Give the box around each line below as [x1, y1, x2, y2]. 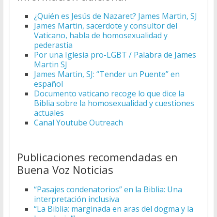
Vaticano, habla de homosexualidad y [33, 30, 168, 41]
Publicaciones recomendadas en [16, 150, 178, 165]
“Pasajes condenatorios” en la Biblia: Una [33, 184, 182, 195]
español [33, 78, 63, 90]
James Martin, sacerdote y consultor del [33, 20, 177, 31]
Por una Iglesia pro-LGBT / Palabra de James [33, 49, 196, 61]
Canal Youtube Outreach [33, 117, 123, 128]
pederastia [33, 40, 73, 51]
